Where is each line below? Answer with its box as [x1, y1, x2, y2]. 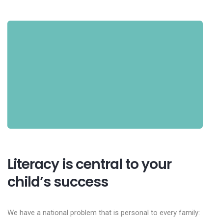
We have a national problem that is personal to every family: [7, 208, 200, 217]
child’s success [7, 172, 108, 192]
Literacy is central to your [7, 155, 171, 174]
